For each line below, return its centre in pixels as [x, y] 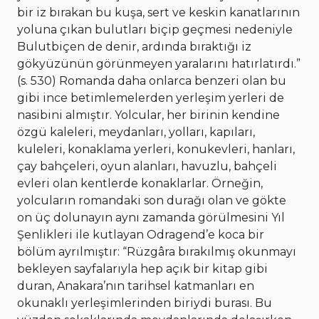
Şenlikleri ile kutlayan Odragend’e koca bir [141, 235]
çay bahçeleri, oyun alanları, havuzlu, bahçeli [147, 167]
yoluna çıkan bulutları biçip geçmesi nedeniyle [155, 30]
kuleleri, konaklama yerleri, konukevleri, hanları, [156, 150]
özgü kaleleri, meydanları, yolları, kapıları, [136, 132]
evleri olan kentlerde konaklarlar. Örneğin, [140, 184]
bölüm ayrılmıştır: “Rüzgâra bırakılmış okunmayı [157, 252]
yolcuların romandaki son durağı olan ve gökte [152, 201]
